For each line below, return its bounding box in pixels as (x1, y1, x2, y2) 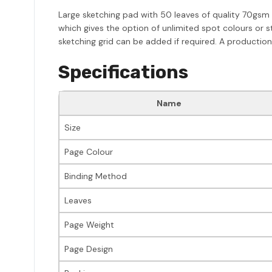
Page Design (64, 243, 113, 254)
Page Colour (64, 146, 113, 157)
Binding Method (64, 170, 127, 182)
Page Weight (64, 219, 114, 230)
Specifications (58, 61, 188, 83)
